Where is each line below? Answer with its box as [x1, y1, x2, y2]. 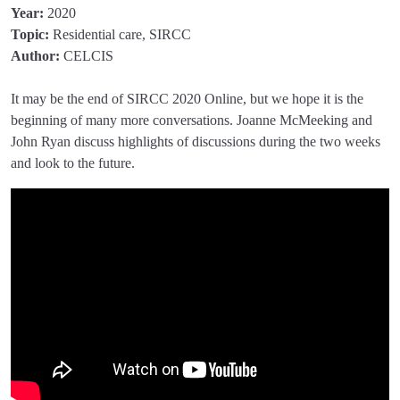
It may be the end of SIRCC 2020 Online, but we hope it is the [11, 91, 363, 106]
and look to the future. [11, 155, 135, 171]
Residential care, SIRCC [53, 27, 191, 42]
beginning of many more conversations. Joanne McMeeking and [11, 112, 372, 128]
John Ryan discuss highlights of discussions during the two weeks [11, 134, 380, 149]
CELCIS [63, 48, 113, 63]
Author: [11, 48, 63, 63]
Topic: [11, 27, 53, 42]
